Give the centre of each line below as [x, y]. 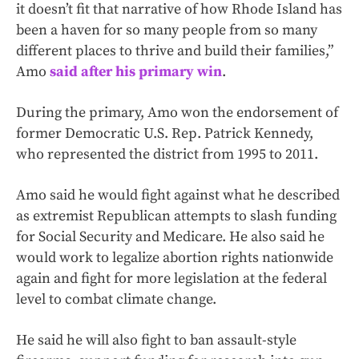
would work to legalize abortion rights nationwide [175, 258]
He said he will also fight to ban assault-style [156, 341]
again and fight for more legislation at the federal [171, 279]
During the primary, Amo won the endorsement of [177, 113]
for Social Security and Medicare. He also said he [170, 237]
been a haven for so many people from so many [167, 30]
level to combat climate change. [116, 300]
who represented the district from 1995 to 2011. [167, 155]
